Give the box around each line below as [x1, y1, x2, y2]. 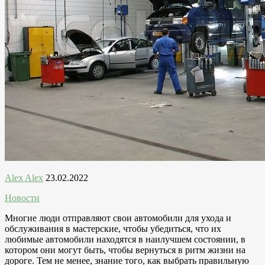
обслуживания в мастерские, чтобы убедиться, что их [5, 223, 221, 234]
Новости [5, 192, 40, 203]
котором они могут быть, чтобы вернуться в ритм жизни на [5, 244, 245, 255]
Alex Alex [5, 172, 43, 183]
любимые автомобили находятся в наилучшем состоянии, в [5, 234, 245, 244]
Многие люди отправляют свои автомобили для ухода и [5, 212, 231, 223]
